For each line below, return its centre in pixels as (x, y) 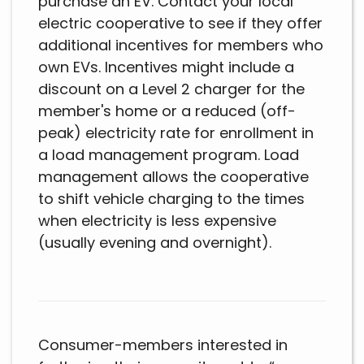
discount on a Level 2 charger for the (171, 89)
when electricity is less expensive (157, 221)
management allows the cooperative (173, 177)
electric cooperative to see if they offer (180, 24)
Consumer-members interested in (163, 345)
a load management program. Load (169, 155)
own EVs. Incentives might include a (166, 67)
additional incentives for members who (181, 45)
